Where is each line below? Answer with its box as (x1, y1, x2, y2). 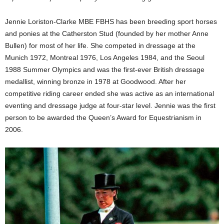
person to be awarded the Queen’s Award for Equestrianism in (5, 113, 201, 121)
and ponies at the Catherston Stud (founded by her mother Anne (5, 29, 208, 37)
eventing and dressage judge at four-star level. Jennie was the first (5, 101, 215, 109)
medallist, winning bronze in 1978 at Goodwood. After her (5, 77, 186, 85)
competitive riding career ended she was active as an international (5, 89, 214, 97)
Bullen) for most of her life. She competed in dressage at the (5, 41, 195, 49)
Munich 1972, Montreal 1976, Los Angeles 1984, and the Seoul (5, 53, 204, 61)
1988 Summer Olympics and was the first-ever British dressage (5, 65, 204, 73)
